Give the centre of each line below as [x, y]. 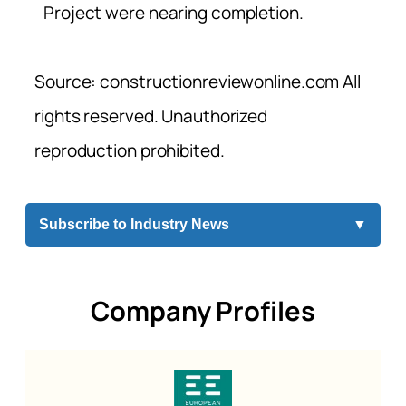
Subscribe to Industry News [134, 225]
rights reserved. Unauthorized [151, 116]
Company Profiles [203, 311]
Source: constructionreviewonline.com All [198, 82]
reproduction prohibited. [130, 150]
